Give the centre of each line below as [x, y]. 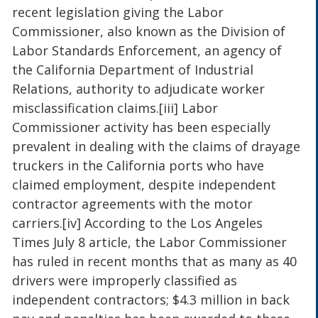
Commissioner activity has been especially [142, 127]
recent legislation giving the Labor [118, 12]
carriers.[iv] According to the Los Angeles [138, 223]
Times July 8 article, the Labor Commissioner [150, 242]
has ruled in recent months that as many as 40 [155, 262]
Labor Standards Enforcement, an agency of [147, 51]
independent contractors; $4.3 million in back [151, 300]
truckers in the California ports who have [138, 166]
